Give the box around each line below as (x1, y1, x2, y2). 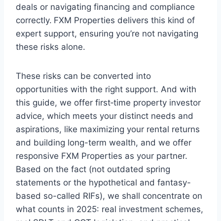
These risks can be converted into (16, 71, 151, 81)
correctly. (16, 15, 52, 26)
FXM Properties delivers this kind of (54, 15, 195, 26)
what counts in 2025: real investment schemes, (16, 204, 203, 215)
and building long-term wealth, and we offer (16, 138, 191, 148)
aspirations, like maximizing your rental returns (16, 124, 200, 135)
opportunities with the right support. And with (16, 84, 196, 95)
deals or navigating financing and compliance (16, 2, 195, 12)
